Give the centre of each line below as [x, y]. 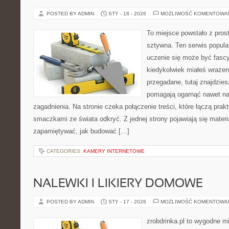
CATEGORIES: [65, 151]
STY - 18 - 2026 [127, 14]
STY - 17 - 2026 [127, 202]
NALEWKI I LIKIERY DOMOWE [118, 184]
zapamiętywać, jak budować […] [81, 131]
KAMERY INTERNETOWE [114, 151]
